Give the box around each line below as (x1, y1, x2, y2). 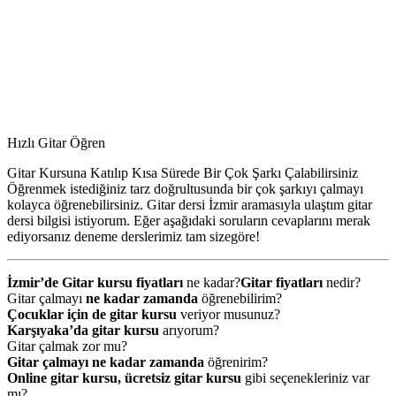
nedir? (323, 274, 361, 290)
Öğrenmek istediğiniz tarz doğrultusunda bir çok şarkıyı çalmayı (7, 180, 363, 196)
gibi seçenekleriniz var (241, 369, 369, 385)
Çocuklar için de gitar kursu (7, 306, 177, 322)
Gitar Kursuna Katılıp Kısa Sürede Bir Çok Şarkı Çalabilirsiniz (7, 164, 358, 180)
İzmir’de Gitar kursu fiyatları (7, 274, 183, 290)
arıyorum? (159, 322, 219, 338)
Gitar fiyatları (240, 274, 323, 290)
